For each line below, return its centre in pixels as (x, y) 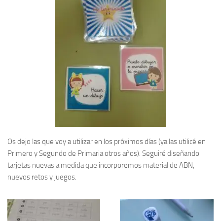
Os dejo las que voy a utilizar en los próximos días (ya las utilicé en (107, 142)
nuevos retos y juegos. (42, 177)
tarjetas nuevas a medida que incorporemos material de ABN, (101, 165)
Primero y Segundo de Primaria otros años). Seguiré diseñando (103, 153)
